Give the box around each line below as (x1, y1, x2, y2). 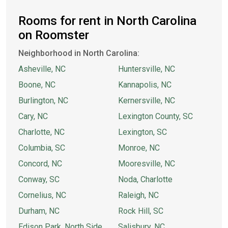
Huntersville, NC (118, 64, 175, 74)
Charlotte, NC (18, 127, 65, 137)
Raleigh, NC (118, 190, 159, 200)
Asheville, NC (18, 64, 66, 74)
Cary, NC (18, 111, 48, 121)
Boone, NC (18, 80, 55, 90)
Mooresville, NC (118, 159, 175, 168)
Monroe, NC (118, 143, 160, 153)
